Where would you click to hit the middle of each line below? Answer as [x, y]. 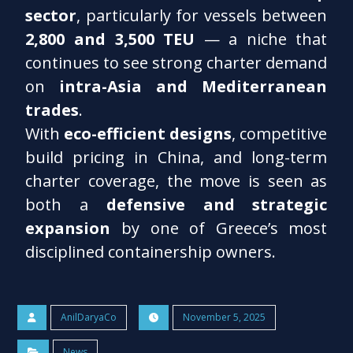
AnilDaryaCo [89, 317]
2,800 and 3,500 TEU [110, 39]
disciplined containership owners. [151, 251]
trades [52, 110]
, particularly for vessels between [202, 15]
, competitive [280, 133]
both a [66, 204]
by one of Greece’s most [219, 228]
